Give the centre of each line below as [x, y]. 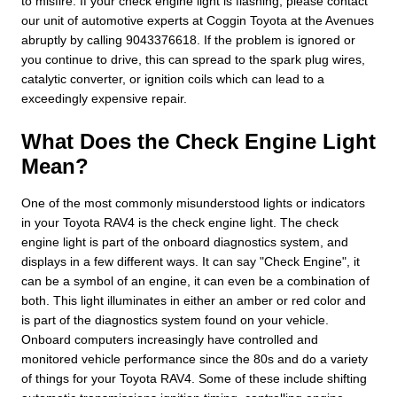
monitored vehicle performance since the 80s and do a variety [195, 358]
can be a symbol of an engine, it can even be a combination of [195, 280]
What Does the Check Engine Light [198, 141]
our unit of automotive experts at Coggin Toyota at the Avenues [198, 20]
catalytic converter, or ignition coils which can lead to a [173, 78]
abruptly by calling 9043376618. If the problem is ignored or [188, 39]
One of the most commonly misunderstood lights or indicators [193, 202]
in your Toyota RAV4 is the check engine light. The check [180, 222]
